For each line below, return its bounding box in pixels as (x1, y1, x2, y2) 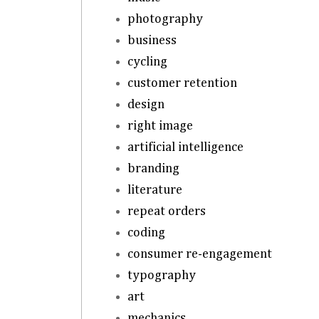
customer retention (127, 76, 237, 90)
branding (127, 162, 179, 175)
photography (127, 12, 203, 26)
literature (127, 183, 182, 197)
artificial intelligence (127, 140, 244, 154)
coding (127, 226, 165, 239)
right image (127, 119, 193, 132)
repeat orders (127, 204, 206, 218)
